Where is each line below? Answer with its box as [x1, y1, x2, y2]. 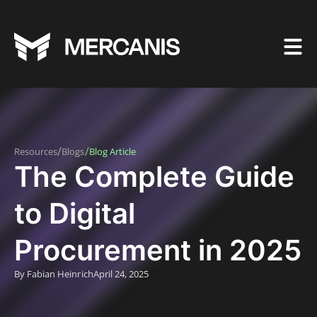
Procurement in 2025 [14, 233, 301, 267]
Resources [14, 144, 58, 158]
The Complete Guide [14, 159, 294, 194]
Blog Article [88, 144, 136, 158]
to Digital [14, 196, 135, 231]
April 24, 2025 [93, 267, 149, 280]
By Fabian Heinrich [14, 267, 93, 280]
